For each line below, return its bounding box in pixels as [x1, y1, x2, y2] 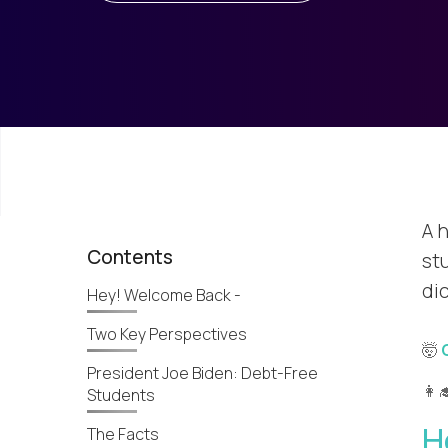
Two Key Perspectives [87, 323, 247, 346]
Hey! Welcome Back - [87, 284, 241, 307]
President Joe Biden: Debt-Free [87, 362, 318, 385]
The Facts [87, 423, 159, 446]
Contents [87, 244, 173, 271]
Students [87, 384, 155, 407]
